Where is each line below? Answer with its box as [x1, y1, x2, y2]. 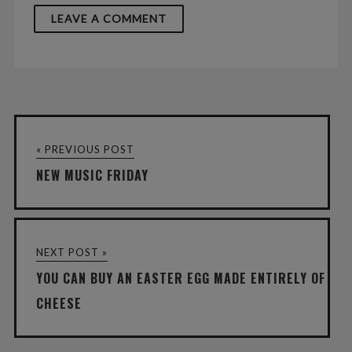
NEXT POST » [35, 246, 108, 259]
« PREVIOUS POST [35, 143, 134, 156]
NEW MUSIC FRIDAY [35, 166, 148, 185]
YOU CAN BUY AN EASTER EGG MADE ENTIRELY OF [35, 269, 325, 288]
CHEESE [35, 294, 82, 313]
